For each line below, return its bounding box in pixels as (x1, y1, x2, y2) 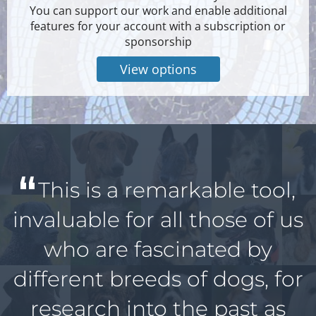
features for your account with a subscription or (30, 18, 286, 34)
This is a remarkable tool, (38, 176, 296, 203)
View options (119, 60, 197, 78)
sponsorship (124, 33, 192, 49)
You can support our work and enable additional (29, 2, 287, 18)
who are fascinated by (44, 236, 272, 262)
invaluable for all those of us (13, 206, 303, 233)
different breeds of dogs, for (13, 265, 303, 292)
